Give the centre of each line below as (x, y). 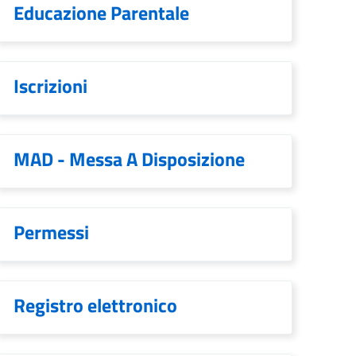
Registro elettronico (95, 305)
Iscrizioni (50, 86)
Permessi (51, 232)
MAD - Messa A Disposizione (129, 159)
